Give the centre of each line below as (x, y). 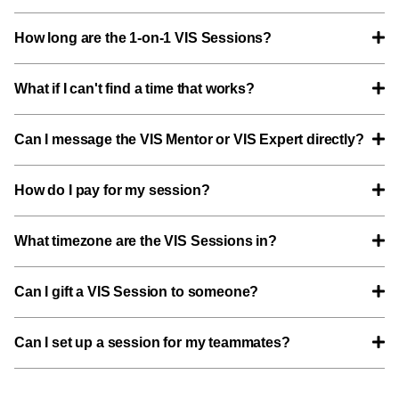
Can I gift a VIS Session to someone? (137, 292)
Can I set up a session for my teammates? (152, 342)
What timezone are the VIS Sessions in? (146, 241)
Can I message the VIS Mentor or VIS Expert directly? (189, 139)
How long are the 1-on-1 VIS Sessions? (143, 38)
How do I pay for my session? (112, 190)
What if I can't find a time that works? (134, 89)
